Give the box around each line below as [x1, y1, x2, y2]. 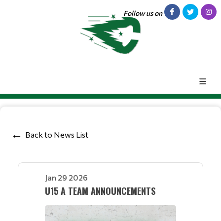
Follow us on [123, 9, 162, 17]
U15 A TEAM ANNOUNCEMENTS [45, 184, 155, 197]
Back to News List [25, 130, 88, 140]
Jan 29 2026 [45, 172, 88, 182]
